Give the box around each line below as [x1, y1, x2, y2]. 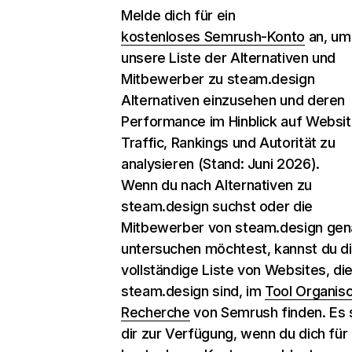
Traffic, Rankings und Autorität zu [121, 134, 335, 151]
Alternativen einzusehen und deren [121, 92, 346, 108]
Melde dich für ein [121, 7, 236, 24]
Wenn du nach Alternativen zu [121, 177, 312, 193]
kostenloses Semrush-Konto [121, 28, 305, 45]
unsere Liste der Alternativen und [121, 49, 336, 66]
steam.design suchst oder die [121, 198, 313, 214]
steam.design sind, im [121, 283, 266, 299]
